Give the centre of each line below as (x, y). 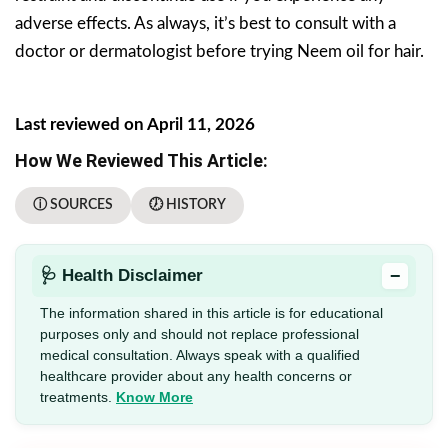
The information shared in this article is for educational (211, 312)
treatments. (78, 396)
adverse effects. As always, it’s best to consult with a (205, 23)
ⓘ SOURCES (73, 204)
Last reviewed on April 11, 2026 (135, 124)
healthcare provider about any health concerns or (196, 375)
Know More (154, 396)
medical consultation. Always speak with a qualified (200, 354)
